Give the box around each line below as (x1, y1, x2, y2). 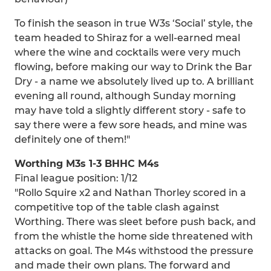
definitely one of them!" (15, 134, 130, 145)
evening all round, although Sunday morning (15, 90, 236, 102)
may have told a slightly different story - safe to (15, 105, 246, 116)
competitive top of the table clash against (15, 201, 220, 213)
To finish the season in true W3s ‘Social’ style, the (15, 18, 253, 29)
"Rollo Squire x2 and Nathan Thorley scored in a (15, 187, 246, 198)
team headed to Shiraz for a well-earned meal (15, 32, 240, 44)
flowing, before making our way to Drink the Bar (15, 61, 252, 73)
